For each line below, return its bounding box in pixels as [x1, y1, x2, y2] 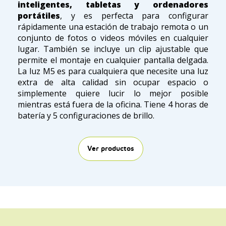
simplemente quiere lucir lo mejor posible [18, 87, 208, 99]
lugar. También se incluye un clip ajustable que [18, 43, 208, 54]
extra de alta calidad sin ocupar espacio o [18, 76, 208, 88]
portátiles [18, 10, 60, 21]
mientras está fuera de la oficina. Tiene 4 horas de [18, 98, 208, 110]
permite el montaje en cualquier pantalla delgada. [18, 54, 208, 66]
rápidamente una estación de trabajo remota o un [18, 21, 208, 32]
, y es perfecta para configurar [60, 10, 208, 21]
